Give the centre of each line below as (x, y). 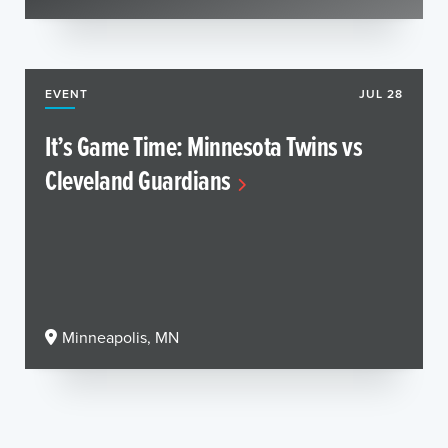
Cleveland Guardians (138, 179)
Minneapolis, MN (120, 336)
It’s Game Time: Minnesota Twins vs (203, 145)
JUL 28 (381, 93)
